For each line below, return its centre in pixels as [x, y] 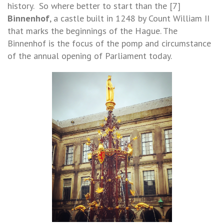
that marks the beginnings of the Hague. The [92, 31]
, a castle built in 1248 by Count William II [129, 18]
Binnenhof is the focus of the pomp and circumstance [109, 43]
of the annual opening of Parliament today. [90, 56]
